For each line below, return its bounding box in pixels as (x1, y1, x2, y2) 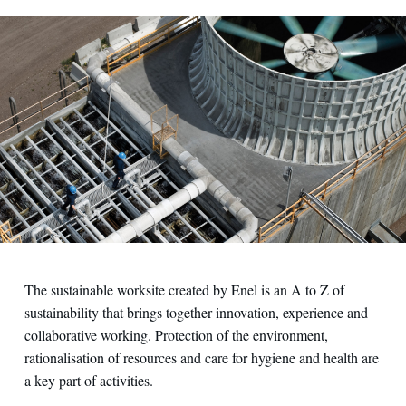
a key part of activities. (24, 371, 153, 390)
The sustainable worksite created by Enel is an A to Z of (24, 280, 344, 299)
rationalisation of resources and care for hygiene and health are (24, 348, 379, 367)
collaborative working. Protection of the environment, (24, 325, 328, 344)
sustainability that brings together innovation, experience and (24, 303, 368, 322)
